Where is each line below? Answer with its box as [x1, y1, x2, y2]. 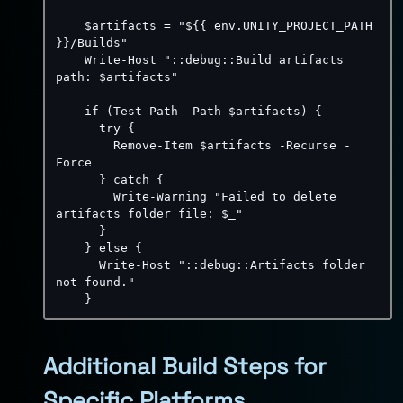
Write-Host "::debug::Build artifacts [85, 53, 344, 67]
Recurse [286, 139, 344, 152]
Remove [113, 139, 157, 152]
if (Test [85, 104, 142, 118]
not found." [56, 275, 135, 289]
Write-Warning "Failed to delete [113, 190, 336, 203]
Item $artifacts [164, 139, 279, 152]
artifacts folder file [56, 207, 207, 220]
